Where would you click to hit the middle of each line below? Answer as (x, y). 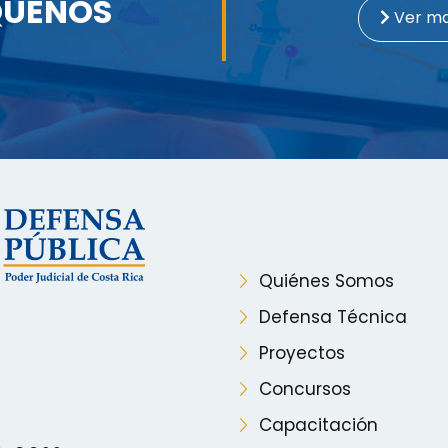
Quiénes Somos (326, 280)
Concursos (305, 388)
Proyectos (302, 352)
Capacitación (318, 424)
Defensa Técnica (333, 316)
